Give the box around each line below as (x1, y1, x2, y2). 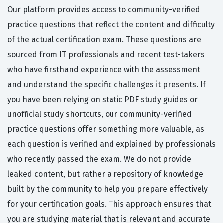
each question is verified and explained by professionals (7, 139, 216, 149)
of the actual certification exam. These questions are (7, 35, 201, 45)
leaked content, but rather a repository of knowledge (7, 169, 203, 179)
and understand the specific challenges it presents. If (7, 80, 206, 90)
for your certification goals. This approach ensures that (7, 199, 211, 209)
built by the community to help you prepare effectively (7, 184, 208, 194)
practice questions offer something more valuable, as (7, 124, 204, 134)
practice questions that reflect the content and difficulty (7, 20, 215, 30)
